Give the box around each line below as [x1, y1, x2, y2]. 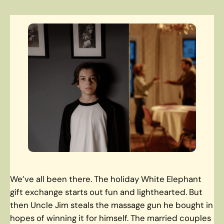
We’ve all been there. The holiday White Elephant [10, 173, 201, 184]
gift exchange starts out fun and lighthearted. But [10, 186, 202, 197]
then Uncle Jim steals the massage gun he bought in [10, 199, 213, 210]
